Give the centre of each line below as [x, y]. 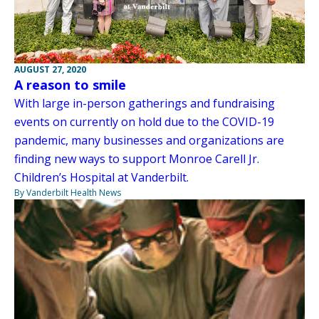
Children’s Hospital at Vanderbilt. [101, 178]
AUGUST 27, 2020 [50, 70]
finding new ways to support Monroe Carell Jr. [137, 159]
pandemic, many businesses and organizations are [149, 141]
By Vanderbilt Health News [68, 193]
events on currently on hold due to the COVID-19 [144, 122]
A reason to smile [70, 85]
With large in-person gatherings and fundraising [145, 104]
